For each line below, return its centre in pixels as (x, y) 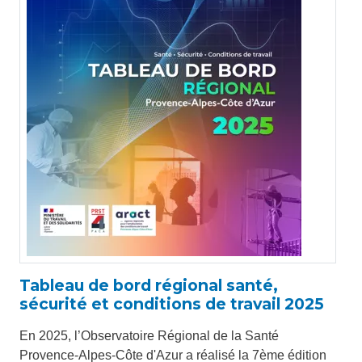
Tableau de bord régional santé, (149, 285)
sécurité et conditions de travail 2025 (172, 304)
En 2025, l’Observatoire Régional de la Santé (149, 336)
